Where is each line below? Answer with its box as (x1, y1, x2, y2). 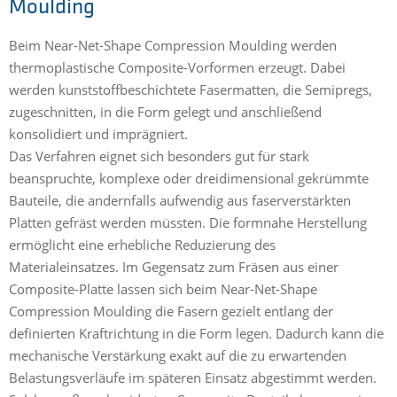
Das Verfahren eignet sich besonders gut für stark (9, 147, 309, 166)
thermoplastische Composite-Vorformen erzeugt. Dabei (9, 58, 346, 77)
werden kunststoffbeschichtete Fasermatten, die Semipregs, (9, 81, 372, 99)
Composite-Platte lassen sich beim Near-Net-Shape (9, 280, 317, 299)
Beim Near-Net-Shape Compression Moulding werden (9, 36, 337, 55)
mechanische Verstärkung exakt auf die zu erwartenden (9, 346, 346, 365)
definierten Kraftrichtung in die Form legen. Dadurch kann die (9, 324, 384, 343)
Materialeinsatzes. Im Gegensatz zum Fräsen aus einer (9, 258, 339, 276)
